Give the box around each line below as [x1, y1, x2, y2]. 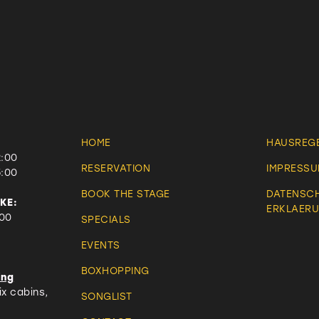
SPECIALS [80, 213, 131, 225]
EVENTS [80, 239, 120, 251]
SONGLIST [80, 290, 132, 302]
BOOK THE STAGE [80, 187, 170, 199]
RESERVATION [80, 162, 151, 174]
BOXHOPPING [80, 264, 150, 276]
